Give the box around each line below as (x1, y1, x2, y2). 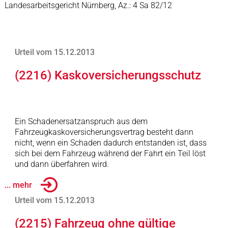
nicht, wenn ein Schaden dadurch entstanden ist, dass (14, 138, 207, 148)
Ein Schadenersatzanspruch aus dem (14, 117, 148, 126)
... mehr (4, 180, 32, 190)
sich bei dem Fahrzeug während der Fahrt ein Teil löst (14, 149, 206, 158)
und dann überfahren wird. (14, 159, 109, 169)
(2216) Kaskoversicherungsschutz (14, 68, 201, 82)
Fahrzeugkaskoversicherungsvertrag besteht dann (14, 127, 193, 137)
